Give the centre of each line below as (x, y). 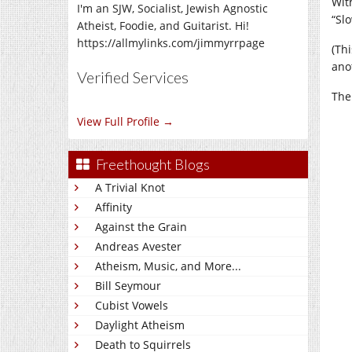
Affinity (114, 207)
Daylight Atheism (140, 325)
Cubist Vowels (132, 305)
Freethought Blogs (153, 164)
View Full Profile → (125, 121)
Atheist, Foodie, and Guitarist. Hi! (163, 26)
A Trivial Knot (130, 187)
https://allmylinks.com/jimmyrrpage (171, 43)
